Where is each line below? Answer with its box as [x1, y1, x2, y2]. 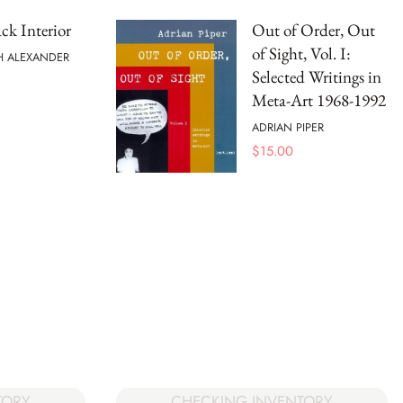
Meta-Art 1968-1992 [252, 88, 386, 112]
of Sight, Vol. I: [252, 41, 351, 65]
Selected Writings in [252, 65, 381, 88]
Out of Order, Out [252, 18, 375, 41]
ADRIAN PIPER [252, 119, 324, 137]
